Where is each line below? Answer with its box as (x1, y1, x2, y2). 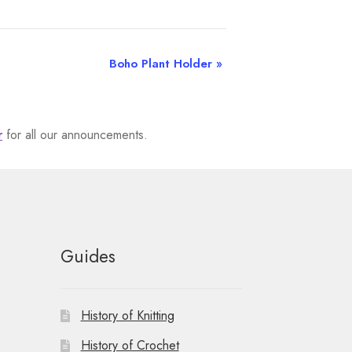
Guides (60, 244, 115, 269)
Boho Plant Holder (108, 54, 216, 72)
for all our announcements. (2, 125, 148, 144)
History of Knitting (80, 306, 174, 324)
